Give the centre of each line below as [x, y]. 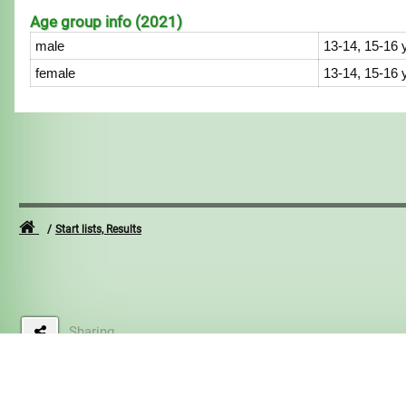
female [56, 73]
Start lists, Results [99, 229]
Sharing [92, 331]
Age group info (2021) [106, 22]
